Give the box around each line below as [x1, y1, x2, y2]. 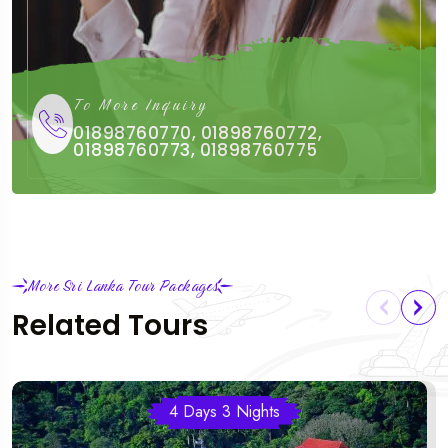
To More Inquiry [73, 90, 208, 118]
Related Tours [12, 305, 208, 345]
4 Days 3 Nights [168, 399, 280, 423]
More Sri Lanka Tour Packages [27, 271, 219, 299]
